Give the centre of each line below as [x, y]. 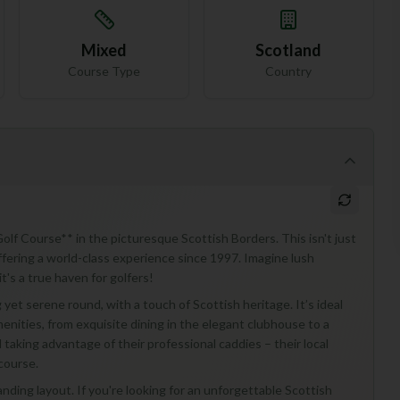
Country [289, 71]
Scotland [289, 50]
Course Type [104, 71]
